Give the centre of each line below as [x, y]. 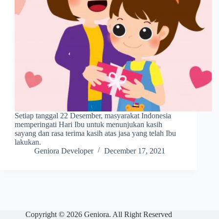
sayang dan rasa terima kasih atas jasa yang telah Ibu [95, 133]
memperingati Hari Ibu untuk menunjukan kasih [88, 124]
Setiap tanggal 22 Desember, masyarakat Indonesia [93, 115]
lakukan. [28, 142]
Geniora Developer [64, 151]
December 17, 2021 [135, 151]
